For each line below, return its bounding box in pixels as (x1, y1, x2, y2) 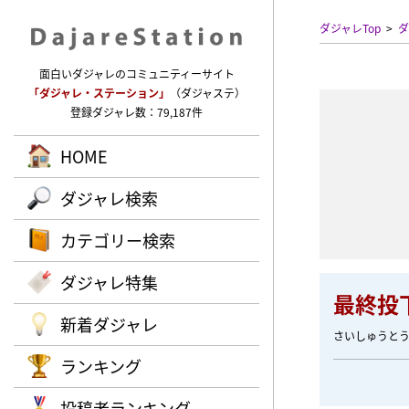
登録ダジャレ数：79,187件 (70, 104, 203, 120)
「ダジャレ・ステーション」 (27, 85, 170, 100)
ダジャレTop (320, 20, 381, 36)
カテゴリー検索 (60, 228, 175, 252)
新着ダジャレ (60, 312, 158, 336)
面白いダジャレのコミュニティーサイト (38, 66, 235, 81)
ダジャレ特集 (60, 270, 158, 294)
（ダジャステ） (169, 85, 246, 100)
